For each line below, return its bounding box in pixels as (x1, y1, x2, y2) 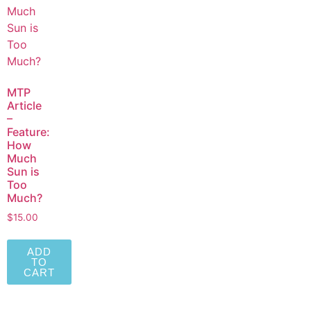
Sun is (7, 164, 40, 178)
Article (7, 98, 42, 112)
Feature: (7, 124, 50, 139)
